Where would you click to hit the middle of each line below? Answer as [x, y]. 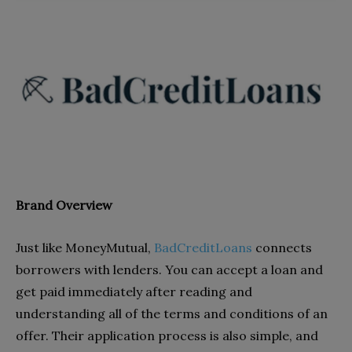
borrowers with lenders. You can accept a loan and [169, 269]
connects [282, 247]
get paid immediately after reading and [134, 291]
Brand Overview [64, 205]
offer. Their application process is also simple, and [167, 335]
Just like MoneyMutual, [83, 247]
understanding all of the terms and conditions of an [172, 313]
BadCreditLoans [203, 247]
